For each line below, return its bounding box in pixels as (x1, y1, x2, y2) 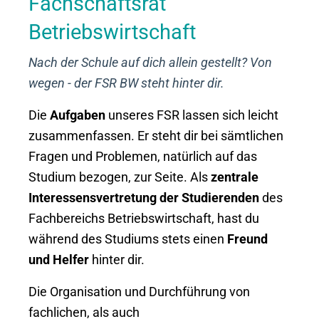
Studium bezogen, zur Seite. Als (28, 169, 211, 184)
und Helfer (28, 252, 89, 267)
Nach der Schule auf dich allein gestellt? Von (28, 55, 272, 70)
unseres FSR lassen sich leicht (105, 108, 278, 122)
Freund (227, 231, 268, 246)
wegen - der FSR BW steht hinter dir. (28, 75, 224, 90)
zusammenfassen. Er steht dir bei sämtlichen (28, 128, 283, 143)
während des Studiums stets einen (28, 231, 227, 246)
